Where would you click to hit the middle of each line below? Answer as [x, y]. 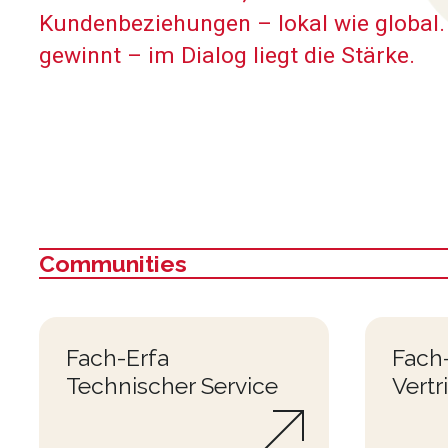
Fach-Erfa [117, 357]
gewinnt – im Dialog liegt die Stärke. [227, 55]
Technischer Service [172, 385]
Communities [113, 263]
